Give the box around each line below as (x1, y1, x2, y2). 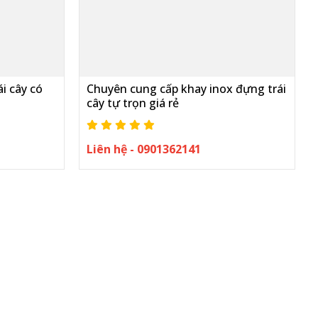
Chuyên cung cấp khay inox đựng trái (86, 81, 286, 97)
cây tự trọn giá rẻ (86, 95, 179, 111)
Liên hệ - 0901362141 (86, 141, 201, 157)
